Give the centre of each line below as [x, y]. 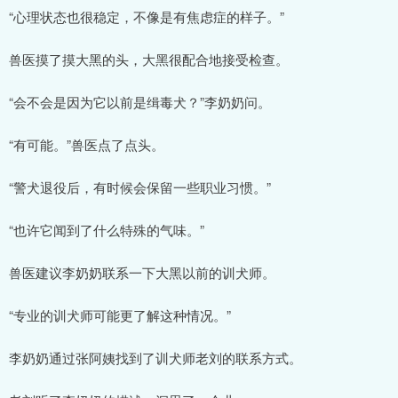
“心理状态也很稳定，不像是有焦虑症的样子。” [147, 16]
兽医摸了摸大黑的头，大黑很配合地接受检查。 [149, 59]
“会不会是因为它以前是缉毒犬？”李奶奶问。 [140, 101]
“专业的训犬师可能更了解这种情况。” [120, 314]
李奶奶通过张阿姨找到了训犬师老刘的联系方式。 [155, 357]
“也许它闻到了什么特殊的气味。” [107, 229]
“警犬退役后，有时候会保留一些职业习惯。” [140, 187]
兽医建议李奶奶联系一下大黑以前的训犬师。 [142, 272]
